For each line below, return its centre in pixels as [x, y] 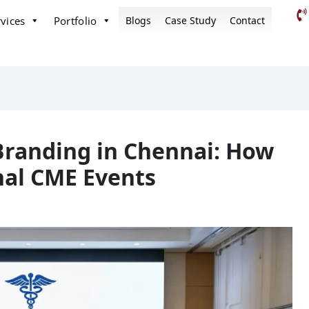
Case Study [190, 20]
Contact [247, 20]
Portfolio [75, 21]
